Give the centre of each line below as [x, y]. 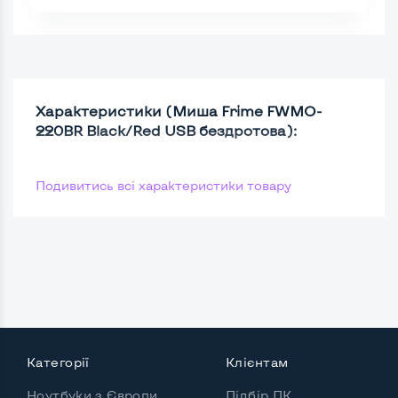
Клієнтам [257, 362]
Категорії [58, 362]
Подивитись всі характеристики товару [163, 185]
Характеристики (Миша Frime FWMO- [179, 110]
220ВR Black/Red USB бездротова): [166, 130]
